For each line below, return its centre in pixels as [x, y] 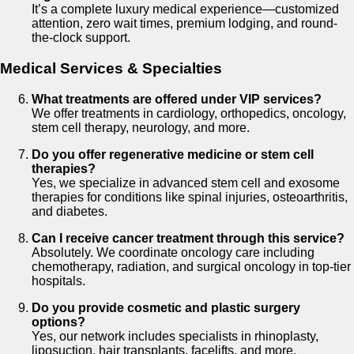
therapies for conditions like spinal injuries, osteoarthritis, [190, 197]
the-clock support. [81, 38]
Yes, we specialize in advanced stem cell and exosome [186, 183]
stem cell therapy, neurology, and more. [141, 127]
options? [58, 322]
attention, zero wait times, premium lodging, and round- [185, 24]
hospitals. [58, 281]
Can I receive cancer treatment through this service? [188, 238]
